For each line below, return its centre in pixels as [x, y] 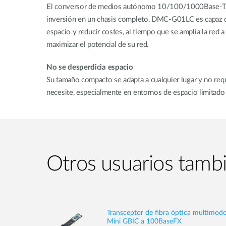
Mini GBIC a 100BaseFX [144, 221]
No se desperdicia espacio [90, 67]
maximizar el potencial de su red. [98, 45]
